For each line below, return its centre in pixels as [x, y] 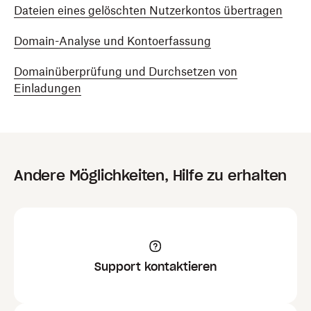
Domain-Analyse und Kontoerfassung [112, 41]
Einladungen [48, 88]
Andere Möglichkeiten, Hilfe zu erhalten [151, 176]
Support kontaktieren [155, 267]
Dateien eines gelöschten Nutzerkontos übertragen [148, 10]
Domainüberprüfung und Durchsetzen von [126, 72]
